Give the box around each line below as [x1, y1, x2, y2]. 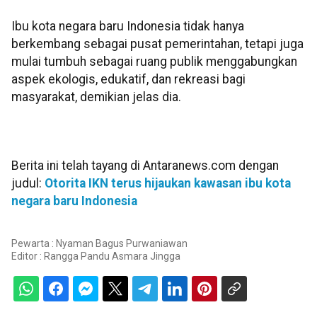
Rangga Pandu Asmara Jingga [44, 250, 180, 263]
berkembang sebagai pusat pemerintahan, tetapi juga [11, 36, 304, 51]
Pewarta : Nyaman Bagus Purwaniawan [11, 238, 188, 250]
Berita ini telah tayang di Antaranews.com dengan [11, 158, 279, 173]
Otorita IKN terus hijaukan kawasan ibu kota [45, 176, 291, 190]
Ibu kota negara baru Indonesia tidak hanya [11, 18, 244, 33]
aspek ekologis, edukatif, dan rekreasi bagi [11, 71, 246, 86]
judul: [11, 176, 45, 190]
